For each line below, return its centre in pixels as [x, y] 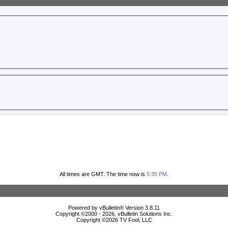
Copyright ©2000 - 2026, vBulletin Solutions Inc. [114, 214]
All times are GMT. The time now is [103, 174]
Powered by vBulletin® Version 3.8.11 [114, 208]
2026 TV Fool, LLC [129, 220]
